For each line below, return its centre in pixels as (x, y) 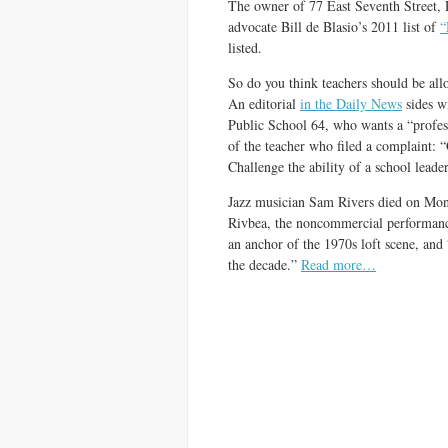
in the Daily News (351, 103)
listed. (245, 47)
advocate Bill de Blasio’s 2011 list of (334, 26)
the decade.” (264, 264)
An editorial (264, 103)
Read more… (338, 264)
